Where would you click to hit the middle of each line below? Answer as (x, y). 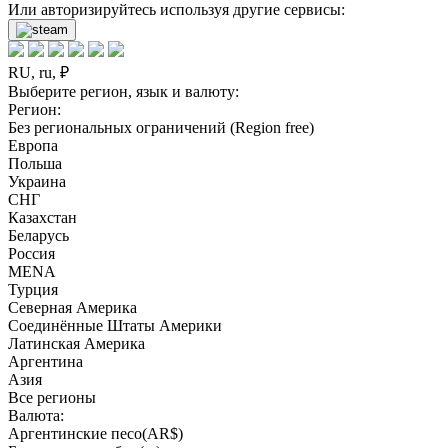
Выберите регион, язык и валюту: (123, 91)
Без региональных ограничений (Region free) (161, 127)
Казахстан (42, 217)
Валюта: (36, 415)
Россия (31, 253)
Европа (33, 145)
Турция (33, 289)
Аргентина (45, 361)
